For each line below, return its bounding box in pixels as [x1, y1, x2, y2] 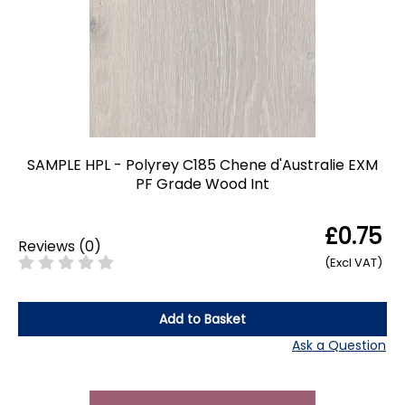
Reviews [18, 235, 75, 257]
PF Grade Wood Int [136, 174, 269, 195]
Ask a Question [292, 336, 386, 355]
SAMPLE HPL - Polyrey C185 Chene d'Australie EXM [27, 155, 378, 176]
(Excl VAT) [325, 254, 382, 272]
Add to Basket [159, 310, 246, 329]
